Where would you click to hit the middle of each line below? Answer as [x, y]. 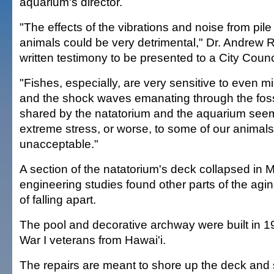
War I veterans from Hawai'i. [93, 240]
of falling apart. [58, 199]
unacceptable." [59, 144]
